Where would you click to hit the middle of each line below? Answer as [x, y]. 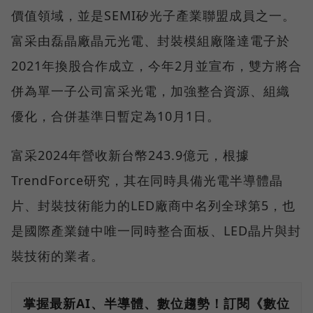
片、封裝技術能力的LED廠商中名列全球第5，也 [153, 205]
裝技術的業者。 [58, 255]
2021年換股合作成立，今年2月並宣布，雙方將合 [156, 65]
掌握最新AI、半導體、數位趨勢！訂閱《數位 [156, 303]
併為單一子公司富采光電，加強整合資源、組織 [151, 90]
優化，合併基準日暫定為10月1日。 [116, 116]
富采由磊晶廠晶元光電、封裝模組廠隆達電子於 [151, 40]
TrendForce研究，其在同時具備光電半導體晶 [147, 180]
